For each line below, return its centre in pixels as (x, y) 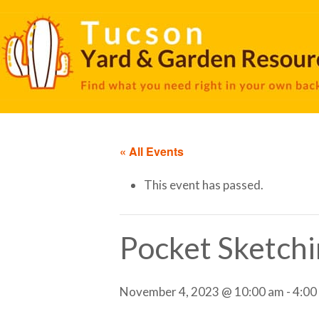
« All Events (152, 151)
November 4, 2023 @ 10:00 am (202, 292)
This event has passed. (204, 185)
